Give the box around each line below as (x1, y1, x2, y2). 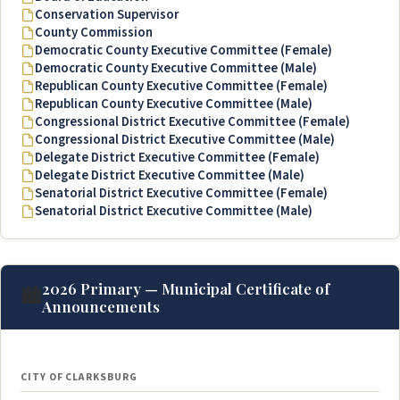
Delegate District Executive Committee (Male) (35, 166, 304, 186)
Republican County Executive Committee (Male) (35, 95, 312, 114)
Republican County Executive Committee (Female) (35, 77, 328, 96)
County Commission (35, 23, 153, 43)
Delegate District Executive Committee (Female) (35, 148, 320, 168)
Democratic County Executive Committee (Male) (35, 59, 317, 79)
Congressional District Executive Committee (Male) (35, 130, 335, 150)
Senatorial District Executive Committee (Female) (35, 184, 328, 204)
